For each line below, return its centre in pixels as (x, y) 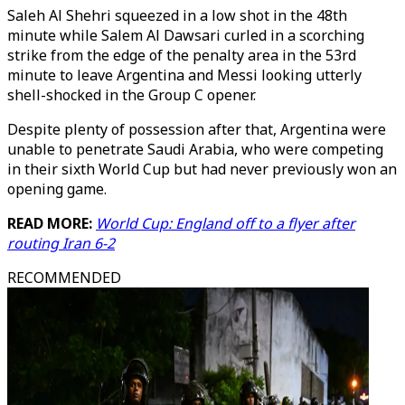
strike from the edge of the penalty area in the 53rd (182, 55)
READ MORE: (52, 223)
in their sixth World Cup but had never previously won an (202, 169)
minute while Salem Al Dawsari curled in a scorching (186, 35)
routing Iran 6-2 (61, 243)
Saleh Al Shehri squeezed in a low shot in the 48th (177, 15)
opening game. (57, 189)
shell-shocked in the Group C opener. (132, 95)
